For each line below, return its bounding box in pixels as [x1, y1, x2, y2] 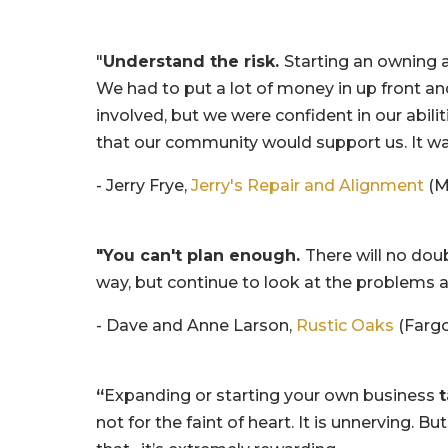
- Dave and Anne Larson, [96, 315, 297, 335]
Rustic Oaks [296, 315, 395, 335]
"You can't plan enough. [96, 245, 306, 265]
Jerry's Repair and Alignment [191, 175, 425, 195]
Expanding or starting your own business [104, 385, 440, 405]
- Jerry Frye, [96, 175, 192, 195]
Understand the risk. [103, 51, 285, 71]
